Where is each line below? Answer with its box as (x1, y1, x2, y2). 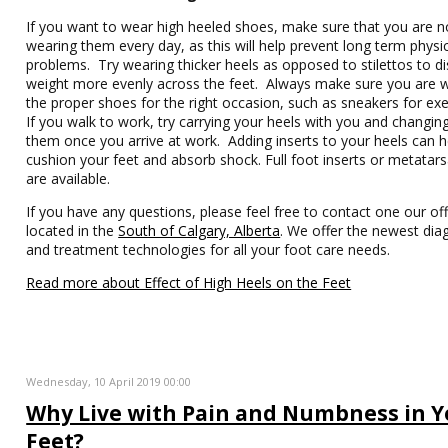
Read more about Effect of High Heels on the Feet (26, 273, 352, 292)
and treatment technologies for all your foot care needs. (26, 240, 391, 259)
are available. (26, 169, 115, 188)
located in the (26, 221, 119, 240)
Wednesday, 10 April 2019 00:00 (26, 374, 192, 389)
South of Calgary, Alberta (118, 221, 281, 240)
